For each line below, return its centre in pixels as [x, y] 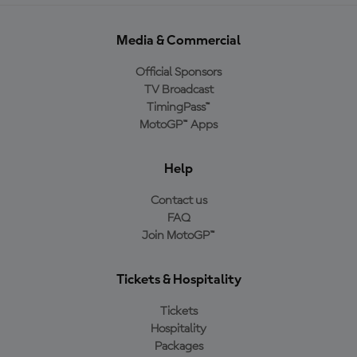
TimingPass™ [178, 108]
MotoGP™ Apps [178, 125]
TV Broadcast [178, 90]
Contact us [178, 201]
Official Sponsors [178, 73]
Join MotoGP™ [178, 236]
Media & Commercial [178, 41]
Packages [178, 347]
